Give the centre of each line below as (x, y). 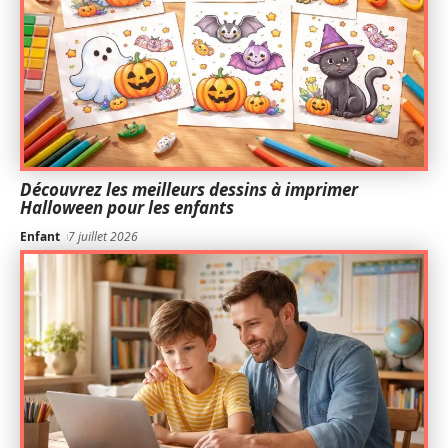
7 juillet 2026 (103, 237)
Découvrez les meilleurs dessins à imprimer (189, 190)
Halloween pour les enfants (127, 208)
